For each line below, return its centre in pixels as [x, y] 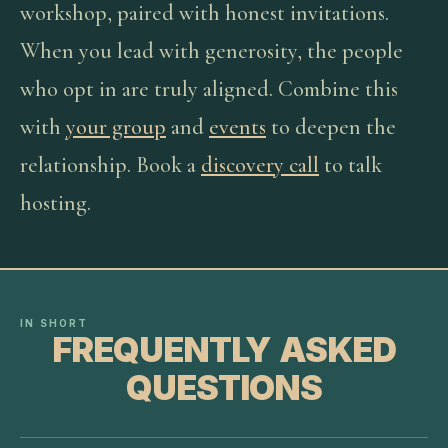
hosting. [55, 203]
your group [116, 127]
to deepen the [331, 127]
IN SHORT [54, 323]
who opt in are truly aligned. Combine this [209, 89]
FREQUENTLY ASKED [224, 349]
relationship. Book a [110, 165]
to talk [350, 165]
